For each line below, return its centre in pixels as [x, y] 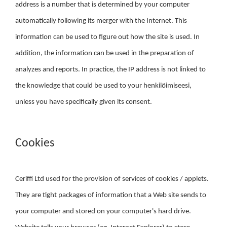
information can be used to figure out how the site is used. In [107, 37]
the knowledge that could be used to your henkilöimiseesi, [103, 86]
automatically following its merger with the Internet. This [101, 21]
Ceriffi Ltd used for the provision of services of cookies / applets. [112, 179]
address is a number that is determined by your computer [102, 5]
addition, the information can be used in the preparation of [105, 53]
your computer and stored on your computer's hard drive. [103, 212]
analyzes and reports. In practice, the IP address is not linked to [110, 70]
